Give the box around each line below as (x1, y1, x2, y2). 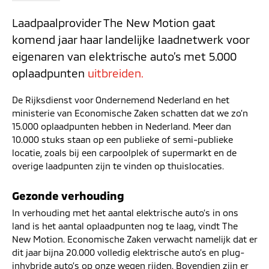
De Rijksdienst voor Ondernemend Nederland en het (12, 94, 229, 105)
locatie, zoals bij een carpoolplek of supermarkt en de (12, 147, 237, 158)
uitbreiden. (88, 66, 144, 80)
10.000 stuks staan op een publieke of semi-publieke (12, 133, 233, 145)
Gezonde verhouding (12, 188, 124, 202)
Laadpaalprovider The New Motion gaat (12, 16, 216, 29)
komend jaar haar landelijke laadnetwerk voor (12, 32, 249, 46)
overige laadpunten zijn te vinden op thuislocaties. (12, 160, 224, 171)
